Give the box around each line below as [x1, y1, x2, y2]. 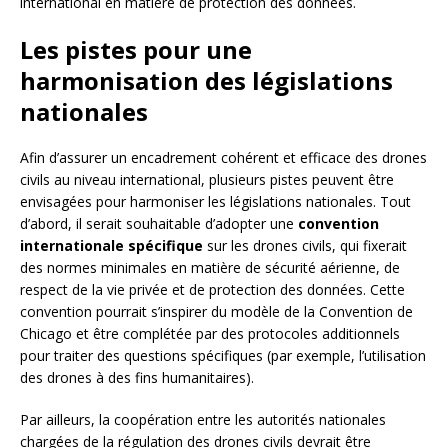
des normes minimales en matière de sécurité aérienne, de [20, 257, 400, 277]
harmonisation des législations [20, 63, 393, 97]
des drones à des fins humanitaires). [20, 367, 254, 387]
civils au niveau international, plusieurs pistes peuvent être [20, 169, 394, 189]
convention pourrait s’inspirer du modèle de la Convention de [20, 301, 413, 321]
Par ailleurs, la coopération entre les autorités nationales [20, 409, 386, 429]
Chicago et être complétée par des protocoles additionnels [20, 323, 400, 343]
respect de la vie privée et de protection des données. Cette [20, 279, 405, 299]
